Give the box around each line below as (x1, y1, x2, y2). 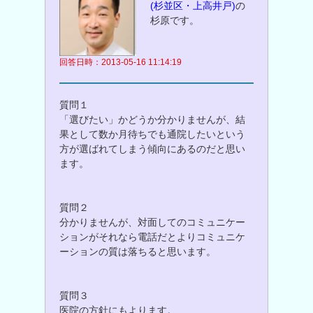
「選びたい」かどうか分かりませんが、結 (59, 114, 245, 126)
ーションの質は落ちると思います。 (59, 246, 216, 258)
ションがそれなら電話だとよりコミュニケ (59, 231, 245, 243)
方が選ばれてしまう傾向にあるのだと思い (59, 143, 245, 155)
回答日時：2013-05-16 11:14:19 (59, 57, 182, 68)
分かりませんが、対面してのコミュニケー (59, 217, 245, 228)
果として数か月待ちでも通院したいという (59, 129, 245, 140)
